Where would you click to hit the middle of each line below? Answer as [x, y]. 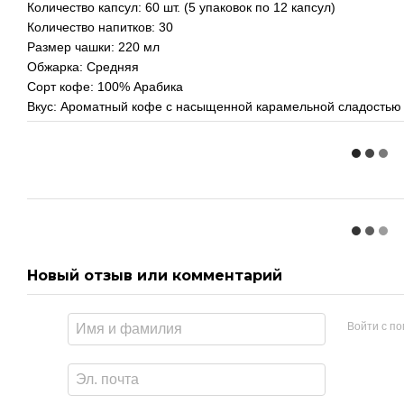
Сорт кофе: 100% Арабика [105, 87]
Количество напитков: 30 [100, 28]
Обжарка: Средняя [83, 67]
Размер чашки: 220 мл [93, 47]
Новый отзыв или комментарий [155, 276]
